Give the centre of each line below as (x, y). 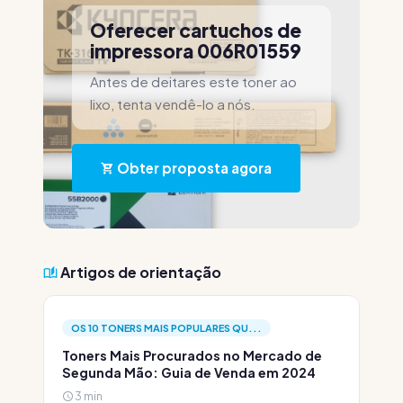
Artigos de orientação (139, 272)
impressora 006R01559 (196, 51)
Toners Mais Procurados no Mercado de (192, 355)
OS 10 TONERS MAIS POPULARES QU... (166, 328)
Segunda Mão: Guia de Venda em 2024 (189, 372)
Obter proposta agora (193, 168)
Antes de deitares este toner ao (193, 81)
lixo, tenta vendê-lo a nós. (173, 104)
